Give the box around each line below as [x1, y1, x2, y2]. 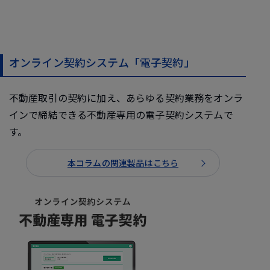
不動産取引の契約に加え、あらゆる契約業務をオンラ [9, 90, 243, 105]
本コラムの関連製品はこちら [67, 157, 179, 169]
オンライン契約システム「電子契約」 [9, 54, 195, 70]
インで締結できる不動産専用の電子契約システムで [9, 107, 233, 122]
